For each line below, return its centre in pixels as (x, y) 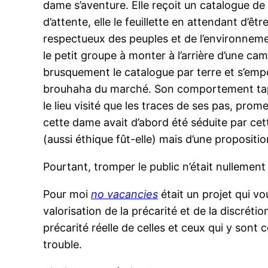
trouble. (63, 244)
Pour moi (67, 194)
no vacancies (124, 194)
